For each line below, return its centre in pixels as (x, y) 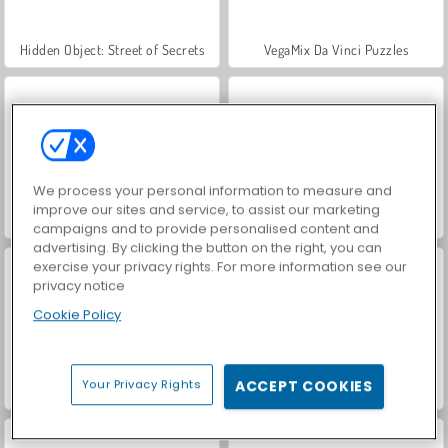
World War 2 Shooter (336, 220)
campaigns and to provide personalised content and (206, 228)
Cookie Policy (77, 314)
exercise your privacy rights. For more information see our (220, 266)
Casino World (112, 220)
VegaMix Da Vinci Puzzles (336, 49)
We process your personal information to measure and (213, 190)
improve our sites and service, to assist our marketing (207, 209)
